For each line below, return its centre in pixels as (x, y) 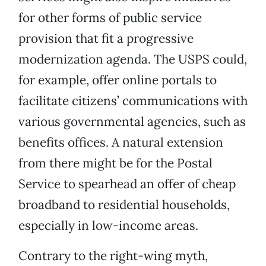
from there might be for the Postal (115, 163)
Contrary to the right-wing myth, (113, 256)
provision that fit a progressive (106, 39)
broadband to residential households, (124, 205)
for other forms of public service (110, 18)
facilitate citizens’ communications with (133, 101)
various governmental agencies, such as (132, 122)
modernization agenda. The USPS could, (133, 59)
